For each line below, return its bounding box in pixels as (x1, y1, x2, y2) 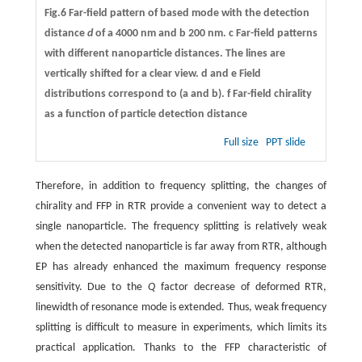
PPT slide (266, 137, 306, 149)
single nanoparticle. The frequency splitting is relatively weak (35, 221, 327, 234)
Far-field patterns (233, 27, 318, 40)
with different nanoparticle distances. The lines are (44, 48, 285, 61)
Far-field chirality (229, 88, 312, 101)
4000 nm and (112, 27, 179, 40)
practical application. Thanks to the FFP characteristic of (35, 342, 327, 355)
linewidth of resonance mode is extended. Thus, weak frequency (35, 301, 327, 314)
